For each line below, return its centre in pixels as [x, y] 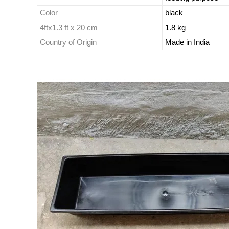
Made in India [187, 42]
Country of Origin [68, 42]
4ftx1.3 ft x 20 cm [69, 27]
